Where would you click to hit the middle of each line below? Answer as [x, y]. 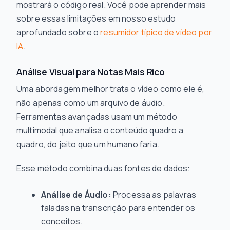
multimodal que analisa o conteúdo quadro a [100, 130]
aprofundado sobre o [59, 32]
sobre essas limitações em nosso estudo [96, 18]
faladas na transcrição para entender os [118, 208]
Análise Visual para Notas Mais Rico [91, 72]
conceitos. [62, 221]
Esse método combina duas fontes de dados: [103, 168]
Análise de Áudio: [76, 195]
